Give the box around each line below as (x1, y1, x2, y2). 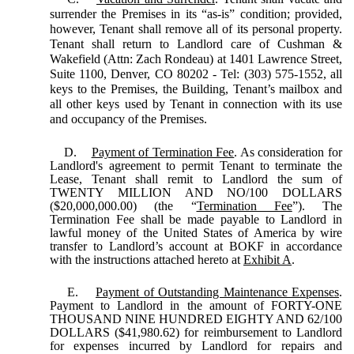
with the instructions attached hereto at (50, 252, 243, 266)
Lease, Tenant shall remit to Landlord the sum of (50, 171, 342, 186)
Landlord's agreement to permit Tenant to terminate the (50, 158, 342, 172)
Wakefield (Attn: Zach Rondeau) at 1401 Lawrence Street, (50, 51, 342, 66)
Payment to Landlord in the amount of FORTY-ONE (50, 298, 342, 312)
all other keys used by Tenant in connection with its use (50, 96, 342, 111)
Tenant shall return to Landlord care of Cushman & (50, 36, 342, 51)
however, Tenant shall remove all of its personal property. (50, 21, 342, 36)
